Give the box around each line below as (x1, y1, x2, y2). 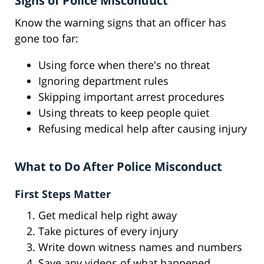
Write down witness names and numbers (38, 240, 242, 255)
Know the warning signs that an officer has (15, 15, 226, 30)
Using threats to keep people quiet (38, 105, 209, 120)
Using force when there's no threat (38, 58, 210, 72)
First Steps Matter (15, 187, 111, 202)
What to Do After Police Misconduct (15, 159, 222, 175)
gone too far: (15, 31, 78, 46)
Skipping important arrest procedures (38, 90, 225, 104)
